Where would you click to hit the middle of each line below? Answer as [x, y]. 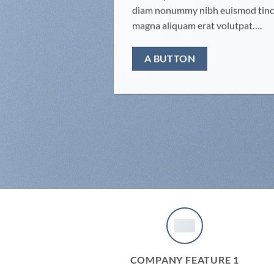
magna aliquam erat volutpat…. [197, 25]
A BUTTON [170, 59]
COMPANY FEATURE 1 [185, 260]
